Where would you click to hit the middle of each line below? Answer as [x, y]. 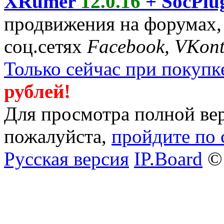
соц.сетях [45, 46]
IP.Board [168, 159]
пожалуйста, [58, 136]
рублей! [37, 91]
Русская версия [66, 159]
